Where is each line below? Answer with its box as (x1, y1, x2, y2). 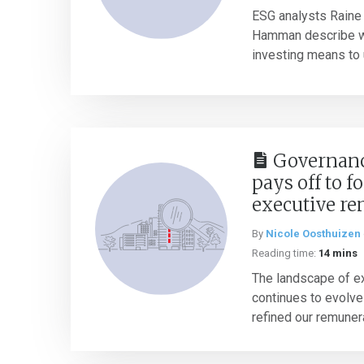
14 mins (318, 247, 357, 259)
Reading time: (252, 247, 316, 259)
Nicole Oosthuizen (266, 227, 361, 240)
